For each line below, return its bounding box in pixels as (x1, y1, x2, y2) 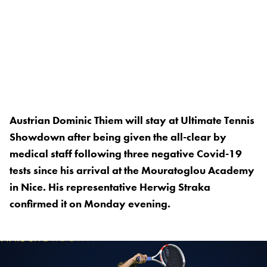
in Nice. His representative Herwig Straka (10, 180, 210, 194)
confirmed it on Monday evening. (10, 197, 170, 211)
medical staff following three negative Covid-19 (10, 147, 242, 161)
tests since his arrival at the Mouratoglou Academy (10, 163, 254, 178)
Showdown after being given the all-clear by (10, 130, 226, 144)
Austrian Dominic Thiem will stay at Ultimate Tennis (10, 113, 254, 128)
